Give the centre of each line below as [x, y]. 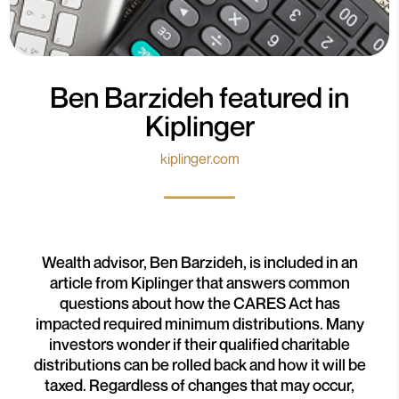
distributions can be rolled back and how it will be [199, 364]
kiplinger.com [199, 159]
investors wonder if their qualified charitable [199, 344]
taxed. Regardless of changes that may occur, [199, 385]
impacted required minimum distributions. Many [199, 323]
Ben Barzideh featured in [199, 97]
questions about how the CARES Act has [199, 303]
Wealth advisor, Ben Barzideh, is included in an [199, 262]
